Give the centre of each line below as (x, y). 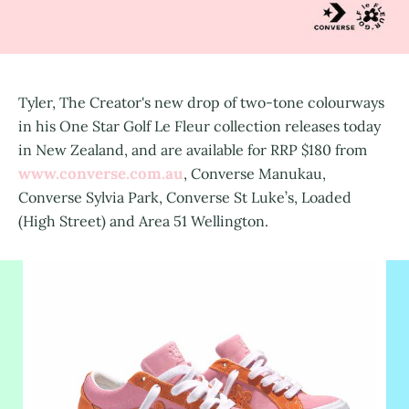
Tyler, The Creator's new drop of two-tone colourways (201, 102)
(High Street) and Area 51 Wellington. (143, 220)
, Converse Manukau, (255, 173)
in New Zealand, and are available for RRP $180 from (193, 149)
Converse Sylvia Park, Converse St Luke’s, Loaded (185, 197)
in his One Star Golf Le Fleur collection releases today (199, 126)
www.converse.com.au (101, 173)
